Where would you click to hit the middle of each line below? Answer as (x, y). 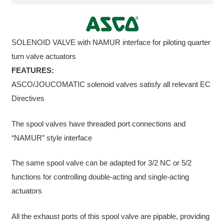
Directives (28, 98)
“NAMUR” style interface (51, 137)
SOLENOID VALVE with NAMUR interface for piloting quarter (111, 42)
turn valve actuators (43, 56)
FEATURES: (32, 70)
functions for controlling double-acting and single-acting (100, 177)
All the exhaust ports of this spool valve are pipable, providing (110, 216)
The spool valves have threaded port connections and (98, 123)
